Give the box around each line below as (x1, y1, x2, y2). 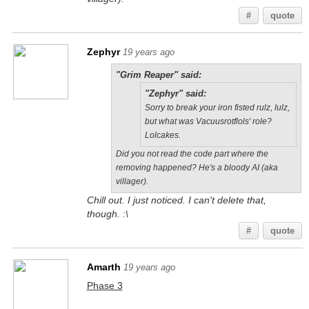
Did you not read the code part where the (115, 149, 268, 159)
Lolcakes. (144, 130, 181, 140)
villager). (115, 177, 148, 186)
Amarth (86, 261, 121, 272)
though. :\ (86, 208, 128, 219)
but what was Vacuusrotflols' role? (144, 117, 272, 126)
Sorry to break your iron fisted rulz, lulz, (144, 103, 290, 112)
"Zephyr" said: (144, 88, 206, 99)
